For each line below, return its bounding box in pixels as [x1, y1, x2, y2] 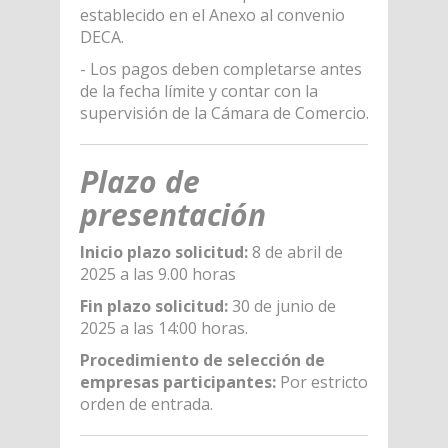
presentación [79, 193, 266, 235]
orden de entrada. [79, 392, 213, 415]
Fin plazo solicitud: [79, 294, 232, 317]
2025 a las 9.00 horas [79, 262, 236, 285]
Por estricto [279, 370, 368, 393]
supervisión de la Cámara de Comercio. [79, 101, 369, 124]
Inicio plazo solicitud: [79, 240, 248, 263]
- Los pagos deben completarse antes [79, 57, 362, 80]
